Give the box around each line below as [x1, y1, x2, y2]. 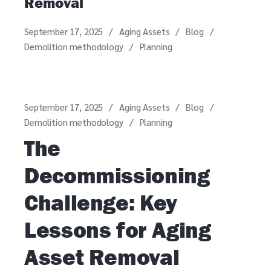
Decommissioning [24, 163, 210, 188]
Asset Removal [24, 244, 180, 270]
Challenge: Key [24, 190, 177, 215]
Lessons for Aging [24, 217, 211, 243]
